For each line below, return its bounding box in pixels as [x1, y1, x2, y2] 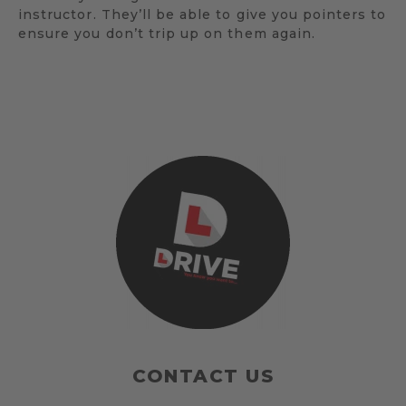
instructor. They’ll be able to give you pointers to [18, 5, 387, 23]
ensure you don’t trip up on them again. [18, 24, 315, 42]
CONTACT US [132, 364, 274, 387]
